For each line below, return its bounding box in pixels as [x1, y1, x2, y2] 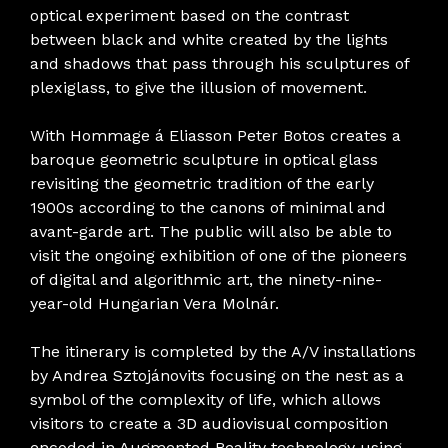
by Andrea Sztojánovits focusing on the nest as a [30, 365, 404, 385]
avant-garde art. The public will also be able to [30, 221, 392, 241]
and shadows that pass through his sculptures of [30, 53, 409, 73]
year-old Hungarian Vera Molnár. [30, 293, 279, 313]
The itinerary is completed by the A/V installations [30, 341, 416, 361]
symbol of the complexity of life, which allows [30, 389, 381, 409]
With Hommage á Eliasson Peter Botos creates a [30, 125, 401, 145]
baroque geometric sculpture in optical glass [30, 149, 378, 169]
